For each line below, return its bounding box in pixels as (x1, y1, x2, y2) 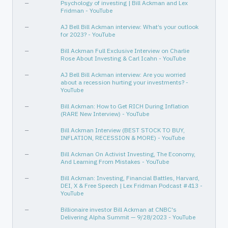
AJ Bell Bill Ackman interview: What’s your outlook (61, 23, 198, 31)
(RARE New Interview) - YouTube (61, 110, 149, 118)
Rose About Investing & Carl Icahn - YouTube (61, 54, 186, 62)
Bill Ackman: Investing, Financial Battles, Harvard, (61, 174, 199, 182)
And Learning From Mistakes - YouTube (61, 158, 169, 165)
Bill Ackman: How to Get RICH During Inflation (61, 102, 189, 110)
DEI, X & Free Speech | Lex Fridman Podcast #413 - (61, 182, 203, 189)
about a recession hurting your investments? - (61, 78, 188, 86)
